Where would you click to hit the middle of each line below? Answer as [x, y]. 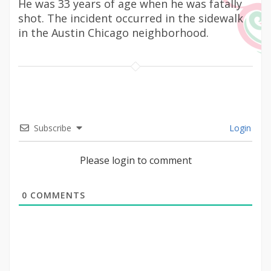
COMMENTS [56, 195]
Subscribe [53, 128]
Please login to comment [135, 160]
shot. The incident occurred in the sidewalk [131, 18]
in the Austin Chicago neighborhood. [113, 33]
